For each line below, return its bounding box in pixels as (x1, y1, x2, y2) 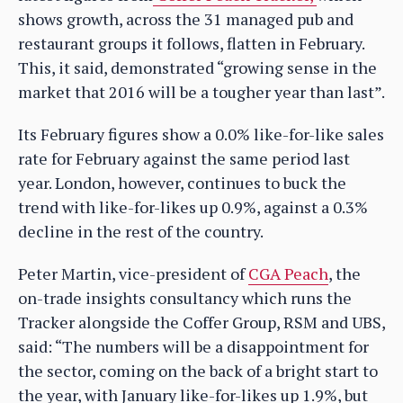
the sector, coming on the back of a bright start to (18, 359, 378, 381)
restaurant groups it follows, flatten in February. (18, 31, 364, 54)
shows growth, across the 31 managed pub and (18, 7, 354, 30)
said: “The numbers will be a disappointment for (18, 335, 369, 357)
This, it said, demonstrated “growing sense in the (18, 56, 377, 78)
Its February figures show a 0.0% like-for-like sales (18, 122, 384, 145)
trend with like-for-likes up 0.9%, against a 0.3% (18, 195, 368, 218)
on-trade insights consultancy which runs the (18, 286, 352, 309)
